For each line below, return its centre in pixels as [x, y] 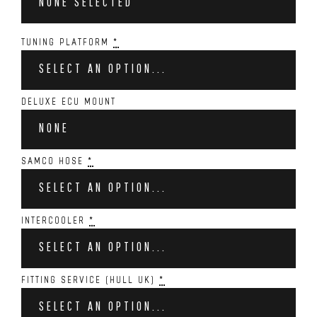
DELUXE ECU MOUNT [69, 101]
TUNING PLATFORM [67, 42]
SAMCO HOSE [54, 161]
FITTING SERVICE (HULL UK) [90, 279]
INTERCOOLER [55, 220]
